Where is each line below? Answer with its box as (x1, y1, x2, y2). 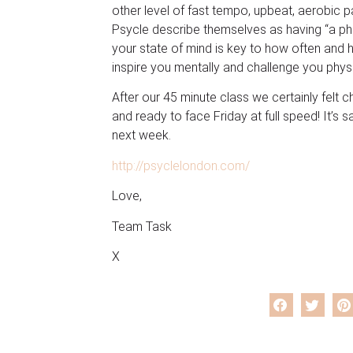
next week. (112, 128, 171, 143)
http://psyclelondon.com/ (112, 158, 250, 173)
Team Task (112, 218, 172, 234)
